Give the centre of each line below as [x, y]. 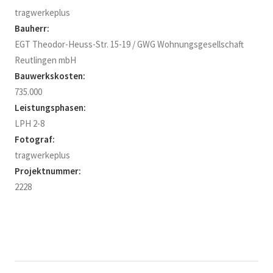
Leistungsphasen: [50, 108]
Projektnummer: [48, 171]
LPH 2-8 [30, 123]
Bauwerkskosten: [50, 76]
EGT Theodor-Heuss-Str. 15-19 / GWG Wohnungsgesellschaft [129, 44]
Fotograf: [35, 139]
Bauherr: [32, 28]
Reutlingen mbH [45, 60]
